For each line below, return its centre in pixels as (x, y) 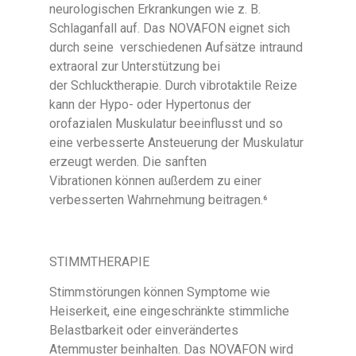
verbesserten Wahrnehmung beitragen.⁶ (159, 199)
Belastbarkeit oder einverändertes (144, 331)
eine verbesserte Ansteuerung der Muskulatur (177, 142)
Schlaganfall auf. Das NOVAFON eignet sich (170, 28)
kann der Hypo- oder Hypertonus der (151, 104)
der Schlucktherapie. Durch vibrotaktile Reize (174, 85)
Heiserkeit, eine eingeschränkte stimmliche (170, 311)
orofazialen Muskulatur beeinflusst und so (166, 123)
